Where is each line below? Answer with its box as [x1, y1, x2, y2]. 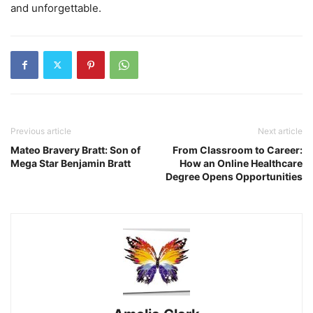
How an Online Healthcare [180, 156, 303, 169]
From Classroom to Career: [173, 143, 303, 156]
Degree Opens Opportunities [166, 170, 303, 182]
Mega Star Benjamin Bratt [10, 156, 131, 169]
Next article [258, 125, 303, 136]
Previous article [10, 125, 71, 136]
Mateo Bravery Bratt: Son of [10, 143, 140, 156]
